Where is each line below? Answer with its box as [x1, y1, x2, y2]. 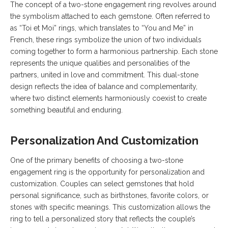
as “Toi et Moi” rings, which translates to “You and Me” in [10, 24, 193, 33]
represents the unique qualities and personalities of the [10, 59, 190, 68]
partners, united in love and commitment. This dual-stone [10, 71, 198, 79]
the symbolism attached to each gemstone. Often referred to [10, 12, 210, 21]
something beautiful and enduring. [10, 106, 123, 115]
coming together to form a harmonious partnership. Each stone [10, 47, 218, 56]
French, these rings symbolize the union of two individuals [10, 36, 202, 44]
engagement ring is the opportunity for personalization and [10, 168, 205, 177]
